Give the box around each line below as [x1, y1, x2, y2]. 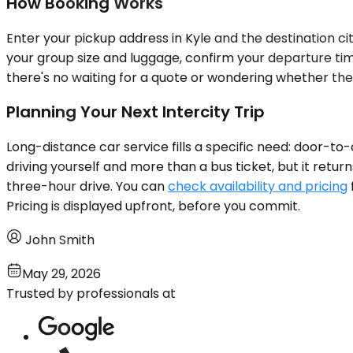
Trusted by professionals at [6, 284, 176, 303]
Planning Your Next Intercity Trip [6, 101, 265, 124]
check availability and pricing [168, 176, 347, 195]
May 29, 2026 [22, 264, 101, 283]
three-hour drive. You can [6, 176, 168, 195]
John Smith [25, 230, 95, 249]
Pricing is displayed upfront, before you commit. [6, 196, 300, 215]
